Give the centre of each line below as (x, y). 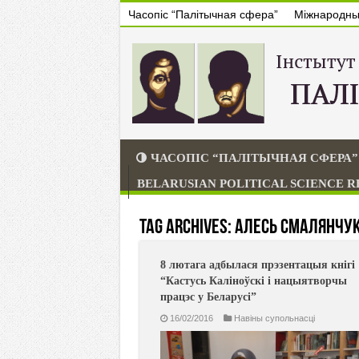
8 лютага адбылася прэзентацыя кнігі (257, 265)
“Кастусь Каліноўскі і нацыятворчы (253, 281)
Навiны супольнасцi (274, 318)
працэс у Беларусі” (208, 297)
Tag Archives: (187, 228)
